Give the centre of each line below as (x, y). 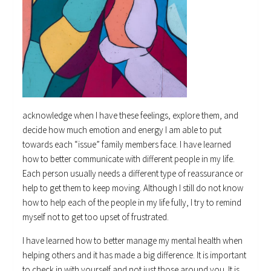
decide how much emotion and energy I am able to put (122, 129)
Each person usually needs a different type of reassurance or (133, 173)
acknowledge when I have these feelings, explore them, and (131, 115)
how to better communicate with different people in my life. (129, 158)
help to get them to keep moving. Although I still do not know (133, 188)
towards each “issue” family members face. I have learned (127, 144)
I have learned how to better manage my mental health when (133, 240)
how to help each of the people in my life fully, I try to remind (132, 202)
